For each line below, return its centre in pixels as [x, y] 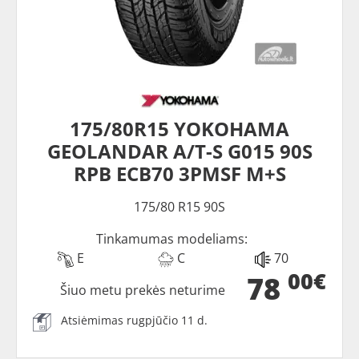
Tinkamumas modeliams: [171, 239]
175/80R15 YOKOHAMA [179, 129]
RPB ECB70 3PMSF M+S [179, 173]
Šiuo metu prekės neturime [143, 290]
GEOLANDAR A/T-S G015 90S [179, 151]
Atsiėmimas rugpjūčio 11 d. [134, 320]
